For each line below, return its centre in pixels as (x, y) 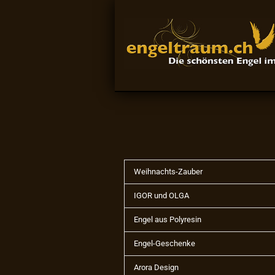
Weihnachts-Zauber (168, 172)
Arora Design (156, 267)
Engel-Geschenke (165, 243)
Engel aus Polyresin (168, 219)
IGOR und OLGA (161, 196)
